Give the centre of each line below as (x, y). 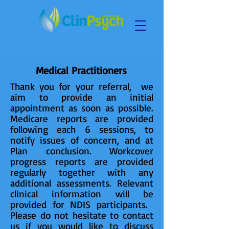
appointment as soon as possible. (82, 108)
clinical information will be (82, 194)
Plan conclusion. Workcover (82, 151)
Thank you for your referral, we (82, 86)
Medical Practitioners (81, 70)
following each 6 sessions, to (82, 129)
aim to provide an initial (82, 97)
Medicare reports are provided (82, 119)
